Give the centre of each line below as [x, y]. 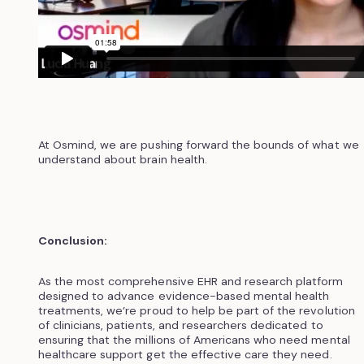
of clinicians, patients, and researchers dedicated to [180, 325]
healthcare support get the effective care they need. [185, 354]
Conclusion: [73, 240]
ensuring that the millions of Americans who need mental [194, 339]
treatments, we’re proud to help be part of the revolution [196, 310]
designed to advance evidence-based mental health [184, 295]
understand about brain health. [122, 159]
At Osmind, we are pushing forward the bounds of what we [198, 144]
